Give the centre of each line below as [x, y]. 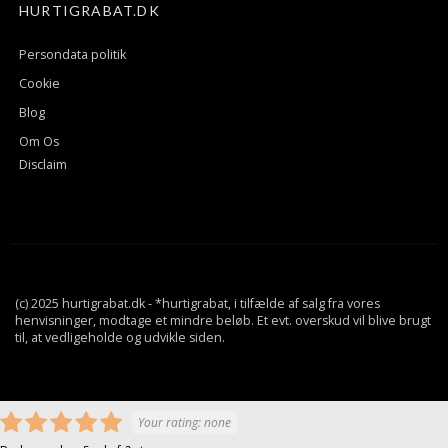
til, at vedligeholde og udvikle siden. [120, 338]
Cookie [39, 84]
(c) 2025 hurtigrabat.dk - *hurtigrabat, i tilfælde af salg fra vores [197, 304]
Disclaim [43, 165]
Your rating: [171, 423]
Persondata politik [72, 55]
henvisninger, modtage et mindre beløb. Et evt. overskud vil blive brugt [223, 321]
